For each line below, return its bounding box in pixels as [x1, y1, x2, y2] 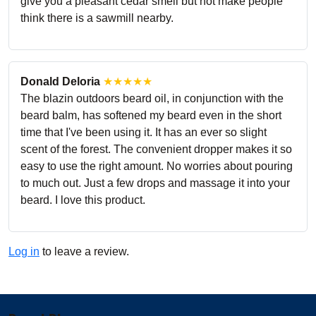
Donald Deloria [20, 75, 100, 87]
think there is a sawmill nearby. [20, 11, 174, 24]
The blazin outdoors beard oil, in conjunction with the [20, 92, 284, 104]
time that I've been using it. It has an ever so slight [20, 126, 267, 138]
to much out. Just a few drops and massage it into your [20, 176, 290, 189]
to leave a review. [39, 245, 129, 257]
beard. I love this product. [20, 193, 145, 206]
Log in [8, 245, 39, 257]
